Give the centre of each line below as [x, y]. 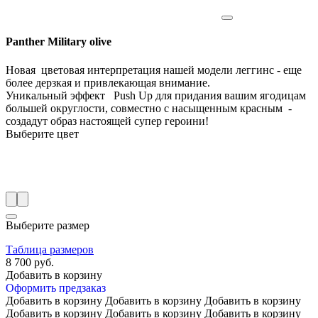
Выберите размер [48, 225]
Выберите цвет [42, 133]
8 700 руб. [30, 262]
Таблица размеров [50, 249]
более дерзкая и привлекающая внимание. [109, 82]
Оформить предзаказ [56, 287]
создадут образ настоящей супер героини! [107, 121]
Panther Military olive [59, 42]
